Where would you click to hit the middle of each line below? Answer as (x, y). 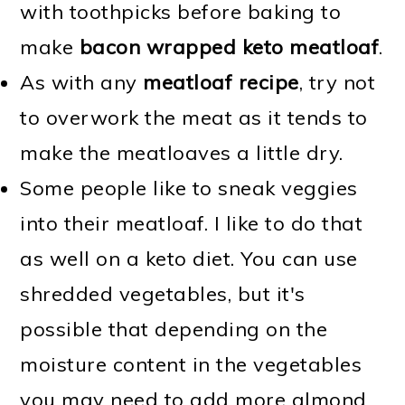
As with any (82, 83)
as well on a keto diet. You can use (189, 259)
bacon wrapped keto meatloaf (229, 47)
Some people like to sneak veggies (189, 188)
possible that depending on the (174, 330)
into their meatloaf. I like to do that (192, 224)
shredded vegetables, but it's (163, 294)
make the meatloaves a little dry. (182, 153)
